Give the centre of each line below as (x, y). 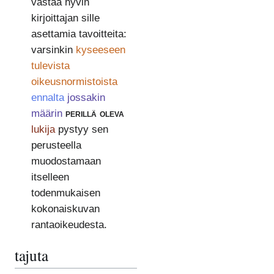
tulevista (50, 65)
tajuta (31, 255)
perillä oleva (94, 113)
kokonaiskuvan (65, 209)
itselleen (50, 177)
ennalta (47, 97)
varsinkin (53, 50)
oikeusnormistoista (74, 81)
